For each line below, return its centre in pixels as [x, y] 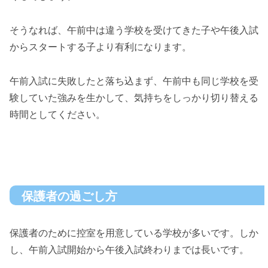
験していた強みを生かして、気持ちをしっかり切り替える [134, 98]
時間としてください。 [57, 114]
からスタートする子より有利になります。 [100, 47]
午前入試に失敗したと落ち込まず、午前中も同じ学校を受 [134, 81]
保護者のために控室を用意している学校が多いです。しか [134, 233]
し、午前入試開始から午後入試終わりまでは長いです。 [129, 249]
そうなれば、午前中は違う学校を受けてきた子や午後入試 [134, 30]
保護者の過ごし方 [69, 197]
